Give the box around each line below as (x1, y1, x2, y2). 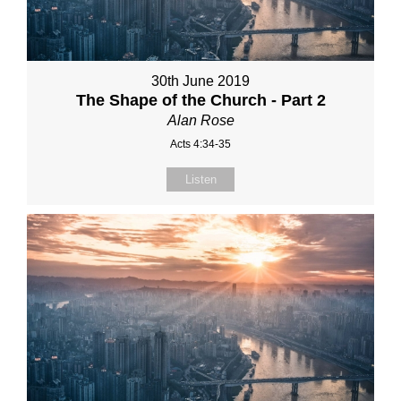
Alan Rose (166, 113, 235, 128)
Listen (184, 173, 217, 186)
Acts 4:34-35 (170, 138, 231, 150)
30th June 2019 (151, 73, 250, 89)
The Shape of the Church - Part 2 (75, 91, 326, 109)
